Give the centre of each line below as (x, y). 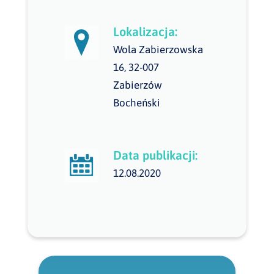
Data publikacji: (155, 155)
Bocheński (136, 103)
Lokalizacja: (145, 31)
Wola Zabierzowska (158, 50)
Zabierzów (137, 85)
